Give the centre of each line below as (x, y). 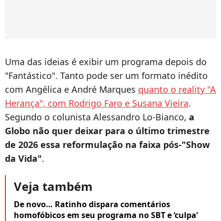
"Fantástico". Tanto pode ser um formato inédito (106, 76)
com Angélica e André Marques (72, 90)
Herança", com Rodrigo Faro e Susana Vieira (97, 103)
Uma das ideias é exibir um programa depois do (106, 62)
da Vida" (23, 159)
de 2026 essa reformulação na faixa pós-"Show (107, 145)
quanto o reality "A (177, 90)
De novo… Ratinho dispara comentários (92, 204)
